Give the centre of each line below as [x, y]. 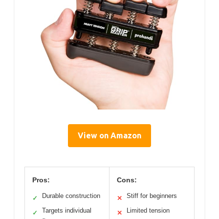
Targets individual [67, 210]
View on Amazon [109, 135]
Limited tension [148, 210]
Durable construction [71, 196]
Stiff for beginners [152, 196]
